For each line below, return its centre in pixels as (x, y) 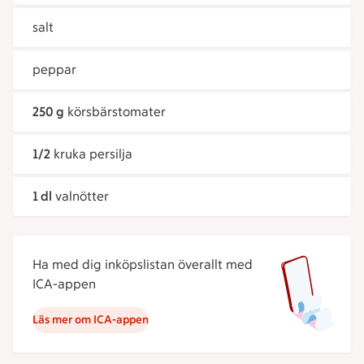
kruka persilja (93, 154)
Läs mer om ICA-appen (91, 320)
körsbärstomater (117, 112)
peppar (54, 69)
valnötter (82, 196)
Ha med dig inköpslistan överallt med (143, 264)
